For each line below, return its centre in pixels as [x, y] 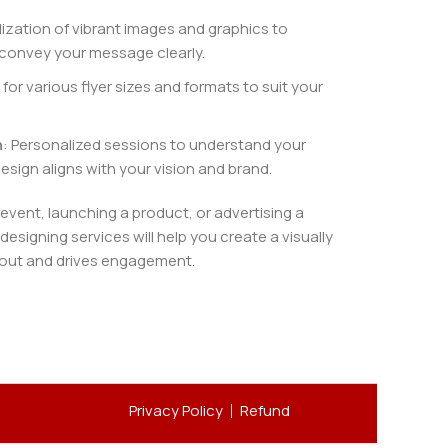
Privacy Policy [176, 410]
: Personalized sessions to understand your [154, 144]
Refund [265, 410]
